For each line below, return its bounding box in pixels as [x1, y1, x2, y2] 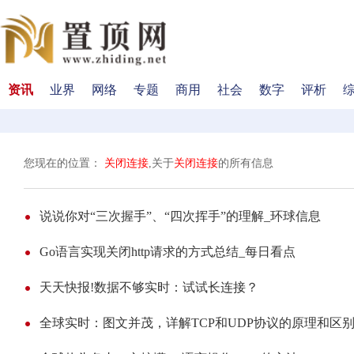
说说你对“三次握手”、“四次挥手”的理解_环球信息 [40, 209, 321, 223]
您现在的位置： [24, 157, 104, 169]
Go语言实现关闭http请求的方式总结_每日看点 [40, 245, 296, 258]
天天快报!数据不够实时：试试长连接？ [40, 281, 258, 294]
